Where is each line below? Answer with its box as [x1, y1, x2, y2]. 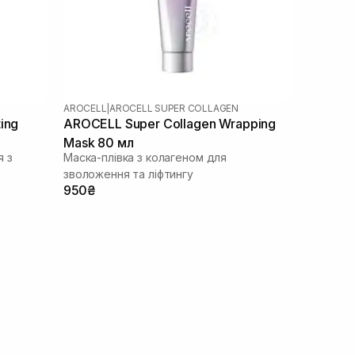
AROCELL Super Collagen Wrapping [63, 115, 277, 132]
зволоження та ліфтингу [63, 166, 193, 181]
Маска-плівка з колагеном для [63, 150, 227, 164]
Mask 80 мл [63, 134, 134, 151]
